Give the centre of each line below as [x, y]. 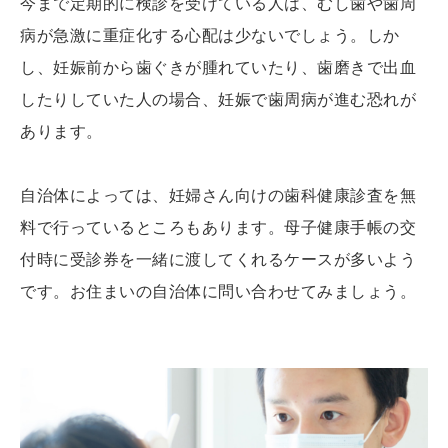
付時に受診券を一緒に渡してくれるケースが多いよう [218, 260]
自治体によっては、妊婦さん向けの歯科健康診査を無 [218, 196]
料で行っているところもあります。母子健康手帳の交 [218, 228]
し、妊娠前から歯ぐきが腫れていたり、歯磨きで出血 [218, 68]
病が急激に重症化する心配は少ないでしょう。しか [210, 36]
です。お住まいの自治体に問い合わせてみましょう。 [218, 292]
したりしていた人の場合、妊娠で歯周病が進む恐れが [218, 100]
